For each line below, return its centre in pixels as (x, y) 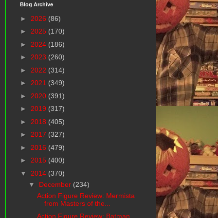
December (56, 184)
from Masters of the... (77, 203)
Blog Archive (36, 5)
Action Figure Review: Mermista (86, 195)
